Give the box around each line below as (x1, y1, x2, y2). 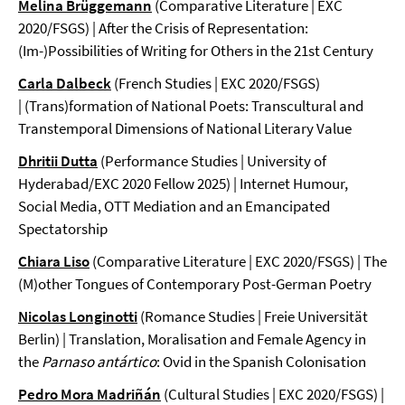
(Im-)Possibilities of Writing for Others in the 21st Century (18, 41, 373, 61)
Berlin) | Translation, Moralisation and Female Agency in (18, 329, 366, 349)
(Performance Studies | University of (98, 151, 326, 171)
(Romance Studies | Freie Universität (137, 306, 368, 326)
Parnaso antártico (42, 352, 156, 372)
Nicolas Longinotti (18, 306, 137, 326)
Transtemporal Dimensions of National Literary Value (18, 118, 352, 138)
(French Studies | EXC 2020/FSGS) (114, 73, 320, 93)
